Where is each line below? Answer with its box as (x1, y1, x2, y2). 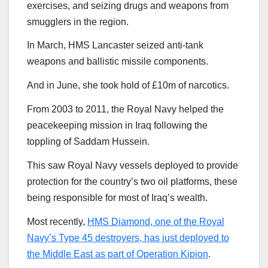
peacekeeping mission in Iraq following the (27, 120, 208, 130)
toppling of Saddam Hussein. (27, 136, 150, 147)
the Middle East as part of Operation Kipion (27, 248, 208, 259)
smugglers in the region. (27, 16, 129, 27)
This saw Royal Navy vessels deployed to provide (27, 160, 238, 170)
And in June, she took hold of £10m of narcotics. (27, 80, 229, 91)
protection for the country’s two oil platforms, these (27, 176, 237, 187)
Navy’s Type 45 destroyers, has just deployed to (27, 232, 229, 243)
